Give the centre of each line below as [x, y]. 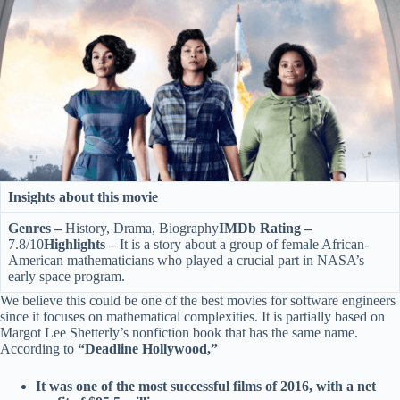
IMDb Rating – [265, 229]
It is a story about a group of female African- [242, 245]
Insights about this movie [85, 197]
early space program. [67, 277]
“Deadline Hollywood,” [146, 349]
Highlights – [80, 245]
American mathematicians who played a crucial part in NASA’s [186, 261]
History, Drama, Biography [140, 229]
